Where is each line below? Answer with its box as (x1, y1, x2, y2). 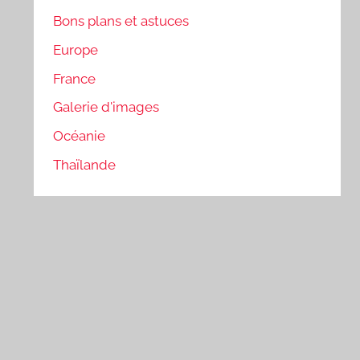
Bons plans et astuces (53, 13, 190, 30)
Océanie (53, 128, 106, 145)
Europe (53, 41, 99, 58)
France (53, 70, 96, 87)
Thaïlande (53, 156, 117, 173)
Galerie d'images (53, 99, 160, 116)
